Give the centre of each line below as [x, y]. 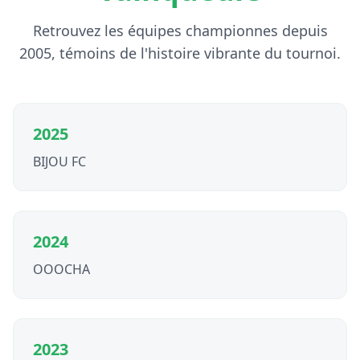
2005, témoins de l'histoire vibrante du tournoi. [180, 53]
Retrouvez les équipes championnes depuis [180, 31]
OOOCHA [61, 269]
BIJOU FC [59, 162]
